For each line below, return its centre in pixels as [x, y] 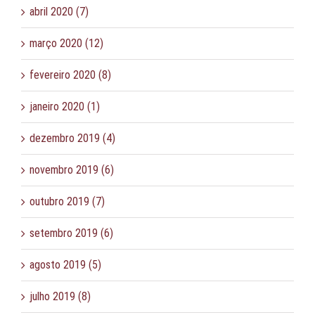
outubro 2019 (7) [67, 201]
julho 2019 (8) [60, 296]
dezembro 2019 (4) [72, 138]
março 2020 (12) [66, 43]
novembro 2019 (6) [72, 169]
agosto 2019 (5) [65, 264]
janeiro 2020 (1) [65, 106]
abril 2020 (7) [59, 11]
